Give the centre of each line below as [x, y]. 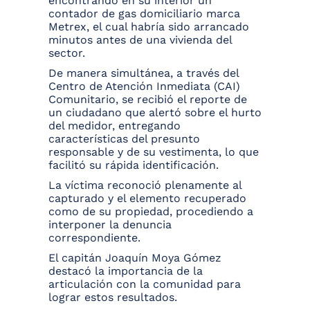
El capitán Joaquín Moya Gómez [135, 258]
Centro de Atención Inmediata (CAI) [144, 86]
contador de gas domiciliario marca [144, 14]
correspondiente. [94, 238]
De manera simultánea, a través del [144, 73]
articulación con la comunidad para [145, 284]
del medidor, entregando [115, 126]
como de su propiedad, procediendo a [151, 212]
